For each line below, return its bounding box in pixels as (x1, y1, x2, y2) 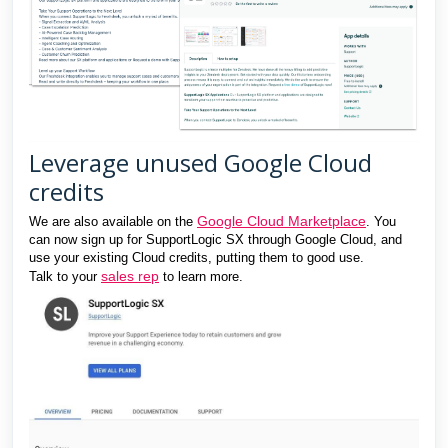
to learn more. (159, 268, 243, 284)
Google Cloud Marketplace (197, 212, 366, 229)
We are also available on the (29, 213, 197, 229)
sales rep (101, 267, 159, 284)
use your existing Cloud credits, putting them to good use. (29, 249, 364, 265)
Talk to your (29, 268, 101, 284)
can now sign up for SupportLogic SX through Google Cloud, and (29, 231, 402, 247)
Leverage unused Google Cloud (29, 145, 372, 179)
